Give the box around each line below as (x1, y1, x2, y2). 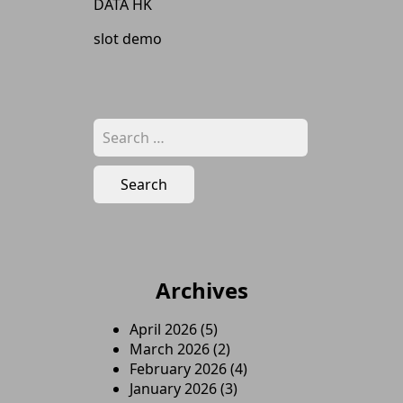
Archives (155, 275, 248, 305)
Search (93, 118, 139, 138)
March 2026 (130, 339, 210, 359)
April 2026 (130, 319, 197, 339)
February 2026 (130, 359, 227, 379)
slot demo (94, 29, 162, 49)
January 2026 (130, 379, 217, 399)
